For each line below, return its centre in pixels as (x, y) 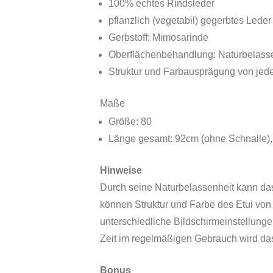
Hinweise (121, 170)
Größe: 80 (130, 122)
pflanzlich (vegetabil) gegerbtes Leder (190, 21)
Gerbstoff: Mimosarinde (158, 38)
